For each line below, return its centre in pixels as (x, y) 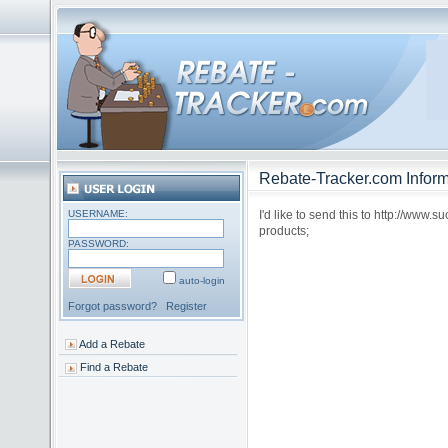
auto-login (202, 280)
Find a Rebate (113, 367)
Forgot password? (112, 306)
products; (284, 231)
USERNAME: (98, 213)
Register (186, 306)
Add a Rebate (111, 343)
